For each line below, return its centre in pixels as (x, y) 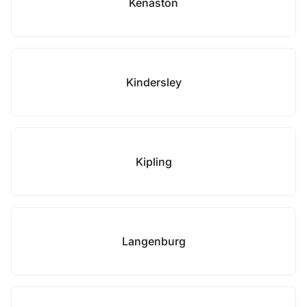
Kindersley (153, 82)
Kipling (153, 162)
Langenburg (153, 241)
